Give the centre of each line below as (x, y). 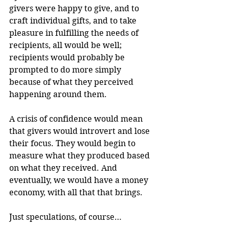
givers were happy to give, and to (75, 8)
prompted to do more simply (66, 70)
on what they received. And (64, 168)
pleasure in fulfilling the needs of (75, 33)
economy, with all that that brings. (76, 192)
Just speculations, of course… (65, 217)
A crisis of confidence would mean (77, 119)
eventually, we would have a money (80, 180)
